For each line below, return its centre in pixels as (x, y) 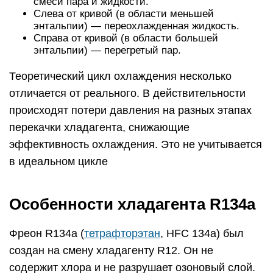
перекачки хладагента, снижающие (99, 127)
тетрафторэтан (122, 233)
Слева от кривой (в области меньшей (124, 14)
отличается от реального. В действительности (127, 93)
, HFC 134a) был (202, 233)
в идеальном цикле (58, 161)
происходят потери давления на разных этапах (130, 110)
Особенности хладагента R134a (132, 204)
